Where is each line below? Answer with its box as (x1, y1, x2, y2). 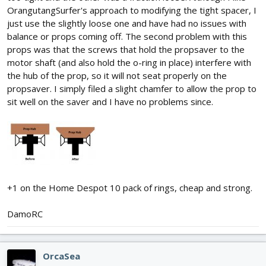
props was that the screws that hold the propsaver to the (7, 43, 245, 55)
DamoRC (7, 207, 43, 220)
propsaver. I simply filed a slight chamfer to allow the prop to (7, 82, 256, 94)
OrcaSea (43, 249, 80, 262)
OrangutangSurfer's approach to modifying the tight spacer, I (7, 4, 256, 16)
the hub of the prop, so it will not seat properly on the (7, 69, 227, 81)
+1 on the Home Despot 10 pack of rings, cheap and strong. (7, 181, 252, 194)
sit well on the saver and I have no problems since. (7, 95, 213, 107)
